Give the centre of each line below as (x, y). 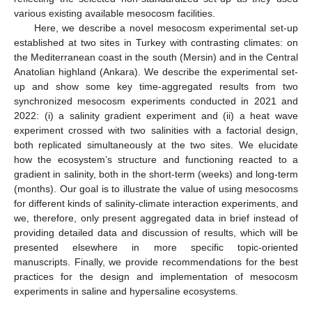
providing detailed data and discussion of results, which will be (156, 232)
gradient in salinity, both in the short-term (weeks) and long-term (156, 174)
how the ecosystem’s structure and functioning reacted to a (156, 159)
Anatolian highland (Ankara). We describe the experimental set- (156, 71)
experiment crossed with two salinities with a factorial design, (156, 130)
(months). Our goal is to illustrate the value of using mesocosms (156, 188)
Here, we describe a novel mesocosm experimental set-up (166, 28)
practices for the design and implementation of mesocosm (156, 276)
